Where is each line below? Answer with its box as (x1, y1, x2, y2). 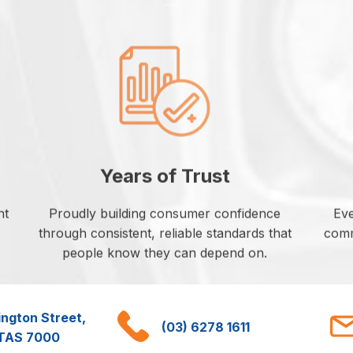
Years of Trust (99, 165, 230, 188)
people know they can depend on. (62, 245, 267, 262)
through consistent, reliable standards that (38, 225, 292, 242)
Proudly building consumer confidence (49, 206, 281, 222)
